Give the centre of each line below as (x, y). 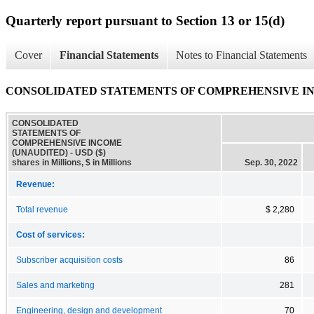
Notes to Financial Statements (241, 55)
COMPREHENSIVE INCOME (67, 143)
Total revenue (42, 209)
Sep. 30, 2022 (271, 162)
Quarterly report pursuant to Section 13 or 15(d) (145, 20)
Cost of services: (50, 234)
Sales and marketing (55, 285)
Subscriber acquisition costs (69, 260)
